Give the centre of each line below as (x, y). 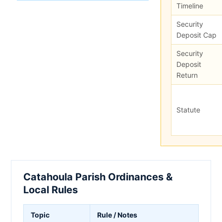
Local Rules (51, 190)
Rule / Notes (117, 215)
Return (187, 75)
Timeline (190, 5)
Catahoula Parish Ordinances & (98, 177)
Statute (188, 110)
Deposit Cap (196, 35)
